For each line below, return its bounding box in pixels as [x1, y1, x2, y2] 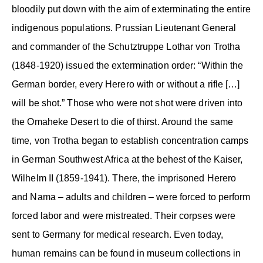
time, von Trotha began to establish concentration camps [12, 135, 249, 146]
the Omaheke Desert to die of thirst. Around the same [12, 116, 234, 127]
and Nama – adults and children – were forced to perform [12, 191, 251, 202]
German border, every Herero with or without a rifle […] [12, 79, 240, 89]
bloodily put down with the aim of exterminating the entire [12, 4, 251, 14]
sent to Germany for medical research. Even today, [12, 229, 223, 240]
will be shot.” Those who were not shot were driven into [12, 97, 243, 108]
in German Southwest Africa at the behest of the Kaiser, [12, 154, 243, 164]
